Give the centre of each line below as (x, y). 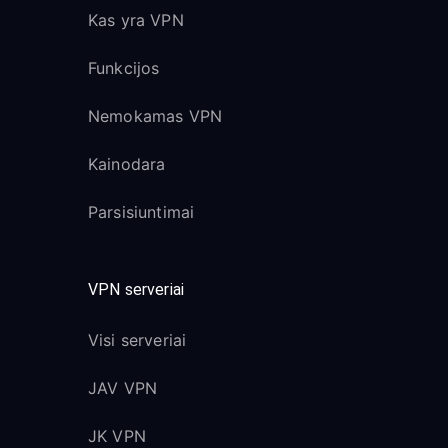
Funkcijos (124, 68)
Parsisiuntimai (141, 212)
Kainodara (127, 164)
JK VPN (117, 436)
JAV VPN (123, 388)
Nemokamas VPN (155, 116)
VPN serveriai (136, 289)
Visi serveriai (137, 340)
